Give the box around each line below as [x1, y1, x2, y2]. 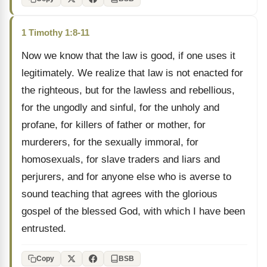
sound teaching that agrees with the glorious [21, 188, 218, 200]
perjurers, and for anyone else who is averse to [21, 171, 231, 182]
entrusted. [21, 223, 66, 234]
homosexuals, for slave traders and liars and [21, 154, 220, 165]
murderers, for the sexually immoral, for [21, 136, 198, 148]
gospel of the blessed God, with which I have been [21, 206, 245, 217]
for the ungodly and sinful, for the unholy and [21, 102, 219, 113]
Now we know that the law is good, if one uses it [21, 50, 235, 61]
